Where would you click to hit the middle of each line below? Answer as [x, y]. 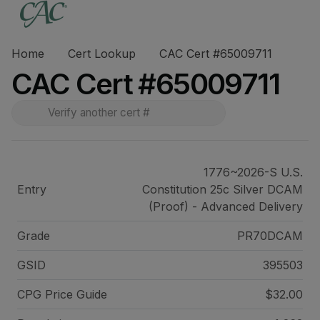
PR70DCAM [270, 236]
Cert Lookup [102, 54]
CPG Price [47, 294]
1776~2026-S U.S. [253, 172]
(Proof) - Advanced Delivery [225, 206]
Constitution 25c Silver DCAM [222, 189]
